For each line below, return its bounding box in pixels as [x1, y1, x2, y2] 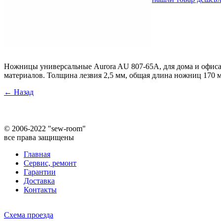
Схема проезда [4, 210, 53, 219]
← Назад [4, 87, 34, 96]
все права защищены [4, 133, 76, 142]
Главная [24, 149, 50, 158]
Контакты [24, 185, 57, 194]
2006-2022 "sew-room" [10, 124, 86, 133]
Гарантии [24, 167, 56, 176]
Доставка [24, 176, 55, 185]
